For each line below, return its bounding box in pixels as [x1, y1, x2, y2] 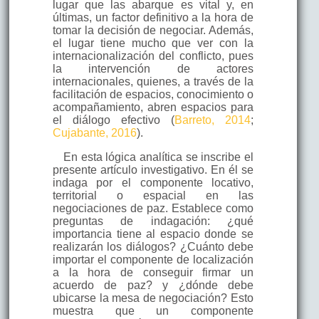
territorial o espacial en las [52, 189, 254, 202]
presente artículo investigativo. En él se [52, 163, 254, 176]
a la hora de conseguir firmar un [52, 266, 254, 278]
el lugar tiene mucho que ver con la [52, 36, 254, 49]
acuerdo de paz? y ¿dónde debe [52, 278, 254, 291]
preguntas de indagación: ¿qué [52, 214, 254, 227]
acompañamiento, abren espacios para [52, 100, 254, 113]
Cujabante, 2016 [52, 126, 137, 139]
